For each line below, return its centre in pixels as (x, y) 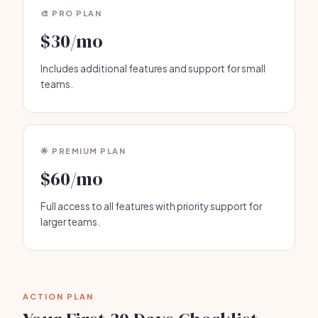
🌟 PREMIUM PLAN (83, 151)
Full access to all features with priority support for (151, 206)
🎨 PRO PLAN (71, 13)
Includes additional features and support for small (153, 68)
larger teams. (70, 222)
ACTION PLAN (58, 296)
